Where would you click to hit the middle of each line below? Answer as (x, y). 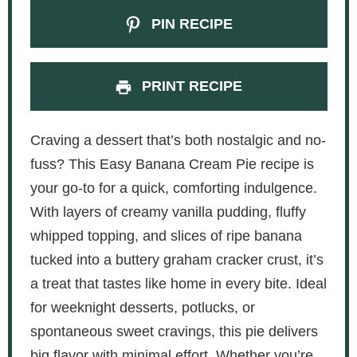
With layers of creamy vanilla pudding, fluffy (168, 212)
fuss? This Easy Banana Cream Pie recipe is (172, 165)
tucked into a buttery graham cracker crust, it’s (177, 260)
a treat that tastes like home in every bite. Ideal (178, 284)
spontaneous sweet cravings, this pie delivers (174, 332)
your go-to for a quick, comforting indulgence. (173, 188)
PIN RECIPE (190, 24)
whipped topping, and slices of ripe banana (166, 236)
